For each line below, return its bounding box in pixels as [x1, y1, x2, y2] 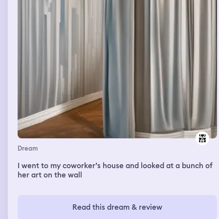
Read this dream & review [72, 202, 162, 212]
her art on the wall [18, 170, 82, 180]
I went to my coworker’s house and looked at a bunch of [18, 160, 213, 171]
